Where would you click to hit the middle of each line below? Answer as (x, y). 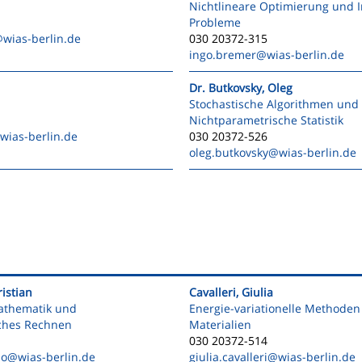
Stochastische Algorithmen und (274, 104)
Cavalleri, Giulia (231, 292)
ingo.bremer (223, 55)
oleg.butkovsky (229, 152)
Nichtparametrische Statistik (266, 120)
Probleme (215, 22)
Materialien (220, 324)
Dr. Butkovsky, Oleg (241, 88)
